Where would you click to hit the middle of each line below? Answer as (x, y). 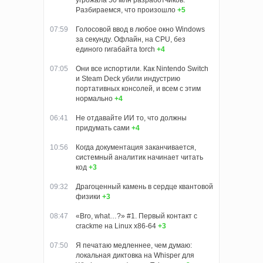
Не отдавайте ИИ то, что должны (131, 118)
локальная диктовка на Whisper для (135, 256)
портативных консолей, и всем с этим (138, 89)
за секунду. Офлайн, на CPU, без (131, 40)
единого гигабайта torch (115, 50)
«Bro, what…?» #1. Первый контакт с (136, 216)
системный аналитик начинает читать (139, 158)
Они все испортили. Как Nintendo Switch (142, 69)
